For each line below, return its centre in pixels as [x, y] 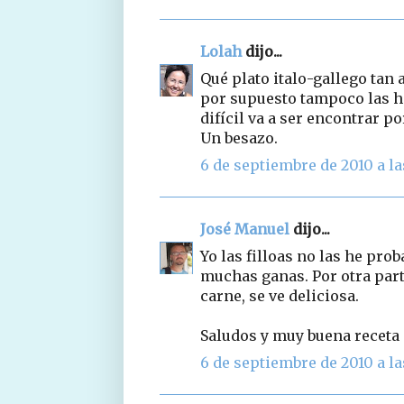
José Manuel [245, 229]
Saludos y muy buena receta [300, 335]
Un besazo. [239, 138]
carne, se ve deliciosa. [280, 295]
